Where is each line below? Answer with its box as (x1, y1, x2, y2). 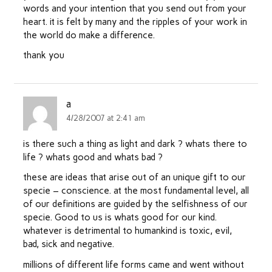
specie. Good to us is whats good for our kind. (22, 212, 217, 223)
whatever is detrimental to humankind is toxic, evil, (22, 225, 232, 237)
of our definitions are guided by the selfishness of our (22, 199, 248, 210)
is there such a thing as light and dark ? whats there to (22, 138, 247, 149)
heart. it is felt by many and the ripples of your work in (22, 16, 247, 28)
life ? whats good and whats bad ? (22, 151, 163, 163)
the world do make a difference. (22, 30, 155, 41)
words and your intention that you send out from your (22, 3, 246, 15)
